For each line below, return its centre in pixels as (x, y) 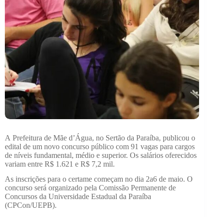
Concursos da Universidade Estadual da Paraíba (78, 196)
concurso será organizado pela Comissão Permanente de (90, 187)
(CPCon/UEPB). (31, 205)
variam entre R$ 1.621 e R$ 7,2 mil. (60, 164)
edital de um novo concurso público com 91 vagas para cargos (100, 146)
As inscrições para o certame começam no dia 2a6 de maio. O (99, 179)
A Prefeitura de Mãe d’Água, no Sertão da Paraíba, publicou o (100, 138)
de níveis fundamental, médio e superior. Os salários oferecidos (101, 155)
